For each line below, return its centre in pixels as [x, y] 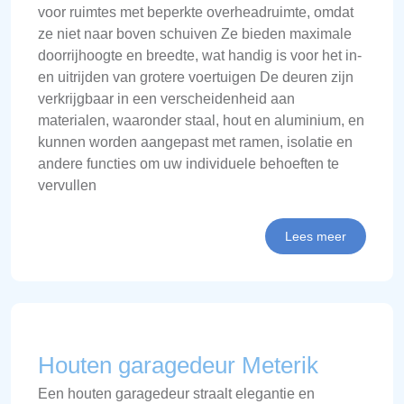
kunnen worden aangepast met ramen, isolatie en [195, 142]
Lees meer [316, 236]
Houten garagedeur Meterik [178, 365]
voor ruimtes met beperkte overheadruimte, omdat [196, 12]
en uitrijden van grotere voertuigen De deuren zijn [196, 77]
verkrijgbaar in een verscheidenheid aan [166, 99]
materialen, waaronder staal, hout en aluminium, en [201, 120]
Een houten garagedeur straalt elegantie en [176, 394]
